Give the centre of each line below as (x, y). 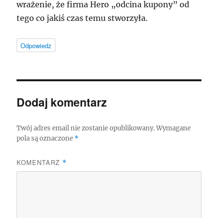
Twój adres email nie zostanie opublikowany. (86, 128)
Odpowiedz (36, 46)
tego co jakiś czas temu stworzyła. (82, 18)
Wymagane (174, 128)
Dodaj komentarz (62, 102)
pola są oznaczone (46, 139)
